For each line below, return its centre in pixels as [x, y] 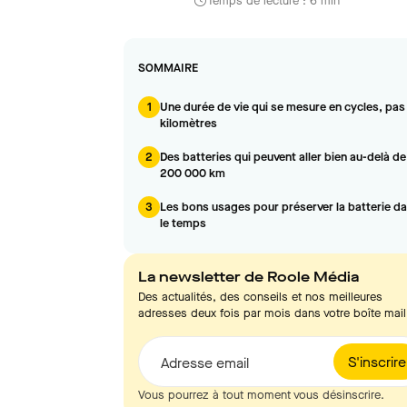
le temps [183, 223]
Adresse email [205, 363]
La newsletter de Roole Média [248, 277]
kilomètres [189, 123]
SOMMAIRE [168, 68]
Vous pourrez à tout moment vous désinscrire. [261, 395]
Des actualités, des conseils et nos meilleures [260, 297]
